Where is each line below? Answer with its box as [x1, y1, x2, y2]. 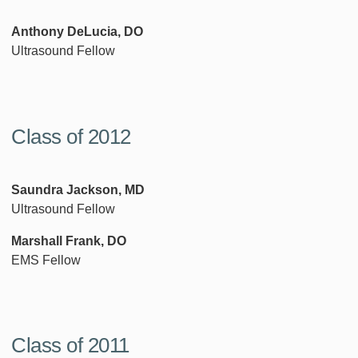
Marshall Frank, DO [11, 233, 126, 248]
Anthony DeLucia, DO [11, 25, 143, 39]
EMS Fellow [11, 253, 81, 267]
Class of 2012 [11, 125, 131, 149]
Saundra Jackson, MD [11, 182, 145, 197]
